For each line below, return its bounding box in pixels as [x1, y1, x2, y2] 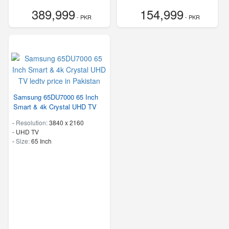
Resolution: [16, 118, 49, 127]
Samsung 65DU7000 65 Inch [13, 92, 98, 102]
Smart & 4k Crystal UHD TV [13, 102, 97, 112]
